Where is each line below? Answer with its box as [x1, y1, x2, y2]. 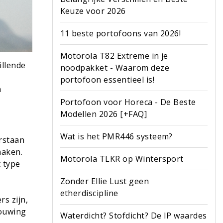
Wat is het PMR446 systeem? [60, 131, 173, 142]
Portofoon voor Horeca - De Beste [60, 97, 196, 108]
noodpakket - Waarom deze [60, 62, 170, 73]
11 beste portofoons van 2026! [60, 28, 181, 39]
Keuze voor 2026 [60, 5, 126, 16]
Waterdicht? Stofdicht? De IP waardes [60, 210, 207, 221]
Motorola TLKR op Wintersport [60, 153, 184, 164]
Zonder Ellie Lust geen [60, 176, 149, 187]
